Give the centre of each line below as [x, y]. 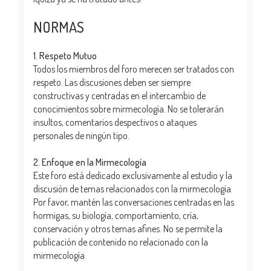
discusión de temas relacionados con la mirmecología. [133, 188]
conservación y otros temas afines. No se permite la [128, 228]
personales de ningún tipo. [81, 135]
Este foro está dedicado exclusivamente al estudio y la [133, 175]
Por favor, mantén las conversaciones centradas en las [134, 202]
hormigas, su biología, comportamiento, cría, [116, 215]
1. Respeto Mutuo [65, 55]
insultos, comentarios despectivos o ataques [115, 122]
